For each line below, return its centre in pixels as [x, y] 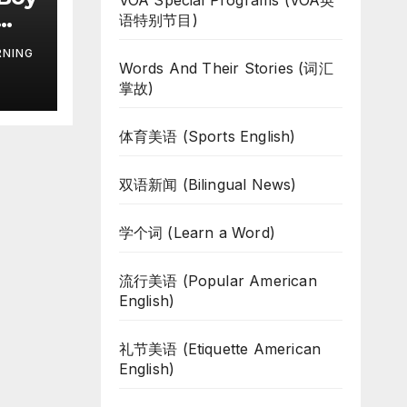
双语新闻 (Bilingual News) [208, 184]
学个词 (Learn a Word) [197, 233]
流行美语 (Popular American [218, 281]
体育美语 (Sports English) [207, 136]
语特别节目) [158, 20]
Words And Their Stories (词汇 [226, 68]
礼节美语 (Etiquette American [220, 349]
